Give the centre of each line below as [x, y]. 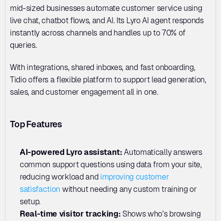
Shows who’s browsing [161, 214]
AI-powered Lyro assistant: [72, 152]
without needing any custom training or [129, 189]
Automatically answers [163, 152]
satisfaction [40, 189]
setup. [30, 201]
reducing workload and [60, 177]
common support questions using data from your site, [111, 164]
